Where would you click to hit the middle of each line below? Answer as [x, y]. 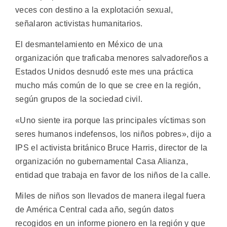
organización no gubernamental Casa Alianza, [102, 161]
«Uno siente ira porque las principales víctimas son [111, 120]
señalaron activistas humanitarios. [79, 24]
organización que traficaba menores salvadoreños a [112, 58]
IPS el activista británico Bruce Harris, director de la [111, 147]
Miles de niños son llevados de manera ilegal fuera [110, 196]
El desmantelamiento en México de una [89, 45]
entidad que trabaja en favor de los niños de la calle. [113, 175]
